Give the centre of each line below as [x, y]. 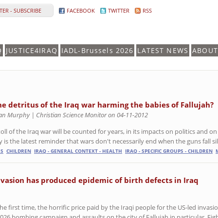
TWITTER [119, 10]
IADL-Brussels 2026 [97, 50]
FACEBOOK [81, 10]
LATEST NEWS [163, 50]
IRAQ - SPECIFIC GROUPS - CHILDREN [169, 151]
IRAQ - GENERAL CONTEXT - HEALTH [78, 151]
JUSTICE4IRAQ [32, 50]
